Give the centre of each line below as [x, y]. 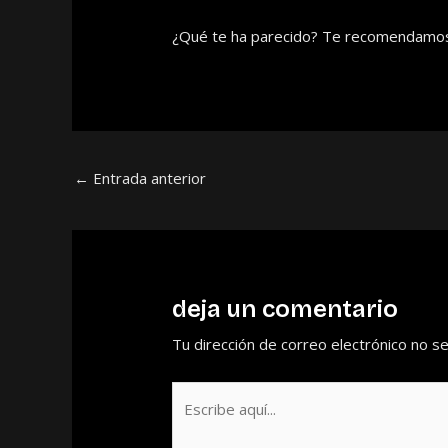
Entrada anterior [147, 178]
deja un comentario [285, 309]
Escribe [197, 395]
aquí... [190, 425]
